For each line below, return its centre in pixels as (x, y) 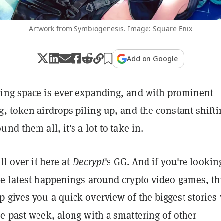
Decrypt (89, 162)
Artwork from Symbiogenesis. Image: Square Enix (110, 28)
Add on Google (152, 58)
